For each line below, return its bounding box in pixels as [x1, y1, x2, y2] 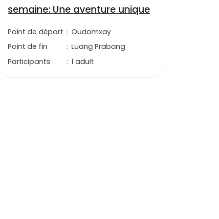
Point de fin [8, 42, 48, 52]
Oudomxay [71, 26, 111, 37]
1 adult [71, 56, 94, 66]
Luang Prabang [71, 42, 126, 52]
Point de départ [8, 26, 64, 37]
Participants [8, 56, 51, 66]
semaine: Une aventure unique [8, 2, 151, 16]
